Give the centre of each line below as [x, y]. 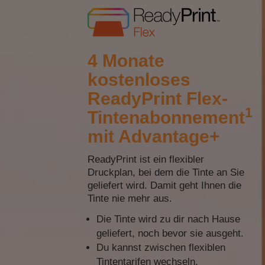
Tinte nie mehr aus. [130, 198]
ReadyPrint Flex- [157, 98]
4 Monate [126, 61]
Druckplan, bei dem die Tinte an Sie [166, 172]
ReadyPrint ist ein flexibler [146, 159]
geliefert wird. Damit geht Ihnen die [164, 185]
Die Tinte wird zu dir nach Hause [168, 219]
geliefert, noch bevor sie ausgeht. [170, 233]
